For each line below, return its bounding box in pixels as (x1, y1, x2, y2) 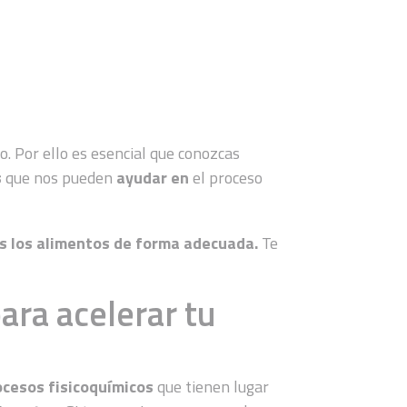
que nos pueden (2, 164, 114, 190)
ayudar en (113, 164, 194, 190)
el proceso (193, 164, 263, 190)
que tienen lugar (154, 373, 270, 399)
